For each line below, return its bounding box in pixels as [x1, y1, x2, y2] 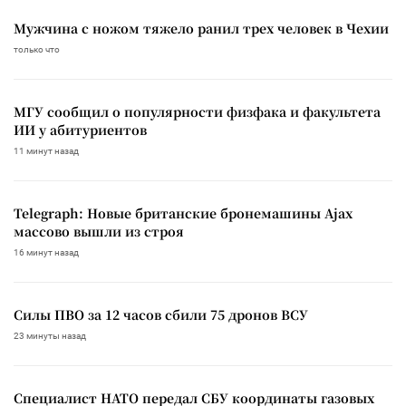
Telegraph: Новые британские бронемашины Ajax [14, 204, 353, 223]
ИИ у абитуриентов [14, 121, 147, 140]
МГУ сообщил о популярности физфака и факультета [14, 102, 381, 121]
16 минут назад [14, 247, 79, 258]
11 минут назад [14, 146, 79, 157]
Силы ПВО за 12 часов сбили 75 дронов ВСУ [14, 305, 308, 324]
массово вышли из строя [14, 222, 184, 241]
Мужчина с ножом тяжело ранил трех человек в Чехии [14, 19, 389, 38]
